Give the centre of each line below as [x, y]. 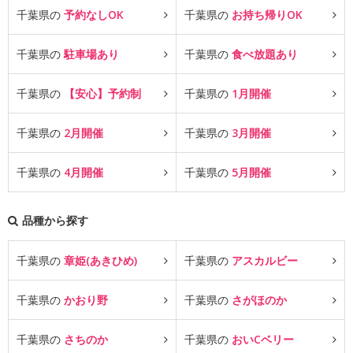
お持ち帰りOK [267, 15]
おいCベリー [263, 340]
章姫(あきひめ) [100, 261]
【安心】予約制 [102, 94]
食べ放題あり [265, 54]
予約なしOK [94, 15]
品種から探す [55, 221]
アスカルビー [265, 261]
